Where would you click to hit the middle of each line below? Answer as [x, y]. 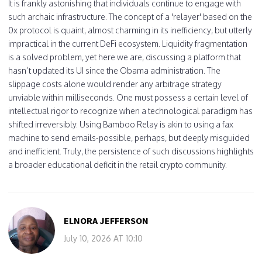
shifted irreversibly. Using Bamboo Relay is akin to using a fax [121, 124]
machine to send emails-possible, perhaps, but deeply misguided [129, 137]
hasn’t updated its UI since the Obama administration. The [114, 70]
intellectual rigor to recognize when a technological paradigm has [130, 111]
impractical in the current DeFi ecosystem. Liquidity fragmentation [128, 43]
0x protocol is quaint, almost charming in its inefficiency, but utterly [130, 30]
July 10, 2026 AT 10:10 [103, 238]
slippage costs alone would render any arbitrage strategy [115, 84]
